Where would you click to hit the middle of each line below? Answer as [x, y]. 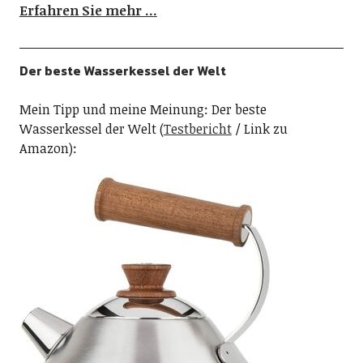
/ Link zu [259, 129]
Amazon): [48, 148]
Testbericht [197, 129]
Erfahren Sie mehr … [88, 11]
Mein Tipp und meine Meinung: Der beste [143, 109]
